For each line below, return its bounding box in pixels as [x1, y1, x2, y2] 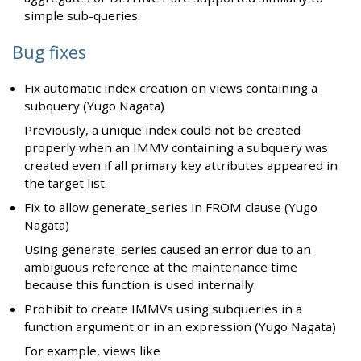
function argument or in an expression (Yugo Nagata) [24, 317, 337, 334]
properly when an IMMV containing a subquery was [24, 139, 329, 156]
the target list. [24, 174, 108, 191]
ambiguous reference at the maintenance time [24, 258, 298, 275]
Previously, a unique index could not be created [24, 121, 301, 138]
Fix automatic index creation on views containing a [24, 79, 318, 96]
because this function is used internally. [24, 276, 257, 293]
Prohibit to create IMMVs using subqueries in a [24, 300, 303, 317]
